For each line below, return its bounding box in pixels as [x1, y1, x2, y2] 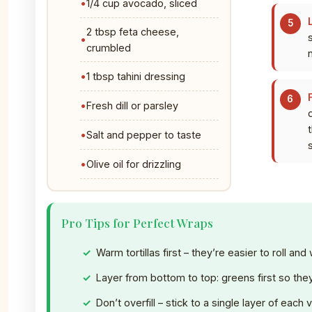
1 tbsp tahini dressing [86, 70, 185, 82]
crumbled [86, 41, 131, 54]
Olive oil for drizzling [86, 157, 181, 170]
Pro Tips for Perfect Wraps [61, 214, 213, 231]
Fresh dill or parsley [86, 99, 178, 111]
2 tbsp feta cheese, [86, 25, 179, 38]
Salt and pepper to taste [86, 128, 201, 141]
